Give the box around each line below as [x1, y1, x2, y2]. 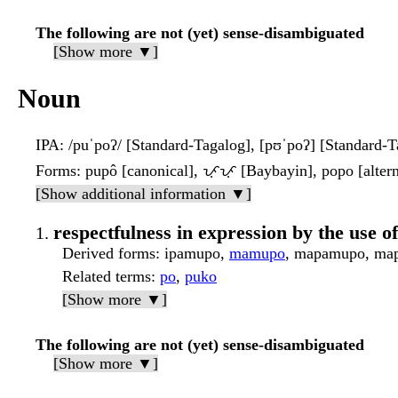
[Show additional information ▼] [36, 185, 251, 203]
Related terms [62, 267, 151, 286]
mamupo [229, 244, 285, 263]
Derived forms [62, 244, 155, 263]
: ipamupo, [155, 244, 229, 263]
